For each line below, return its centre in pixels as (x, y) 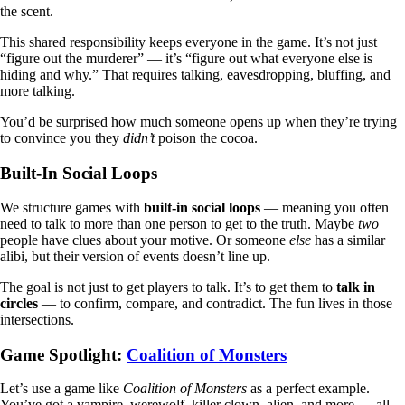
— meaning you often (325, 207)
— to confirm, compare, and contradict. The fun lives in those (215, 303)
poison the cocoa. (206, 138)
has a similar (348, 240)
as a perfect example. (308, 389)
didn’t (139, 138)
